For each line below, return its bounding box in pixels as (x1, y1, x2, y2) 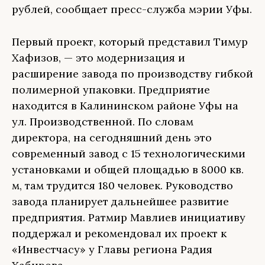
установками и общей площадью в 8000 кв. (12, 163, 244, 176)
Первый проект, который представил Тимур (12, 35, 248, 49)
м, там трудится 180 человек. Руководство (12, 179, 233, 192)
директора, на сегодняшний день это (12, 131, 212, 144)
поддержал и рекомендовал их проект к (12, 227, 227, 240)
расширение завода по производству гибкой (12, 67, 253, 80)
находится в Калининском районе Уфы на (12, 99, 238, 112)
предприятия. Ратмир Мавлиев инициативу (12, 211, 245, 224)
